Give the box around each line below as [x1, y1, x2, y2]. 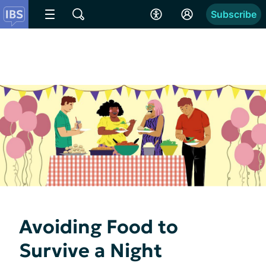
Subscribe [211, 8, 256, 20]
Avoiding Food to [19, 214, 178, 239]
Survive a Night [19, 238, 162, 262]
